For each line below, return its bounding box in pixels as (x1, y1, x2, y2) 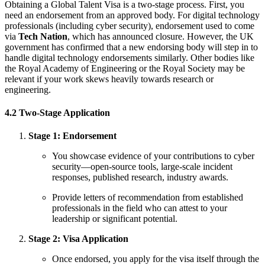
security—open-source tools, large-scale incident (52, 161, 232, 172)
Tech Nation (18, 31, 67, 41)
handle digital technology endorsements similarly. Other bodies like (5, 52, 254, 63)
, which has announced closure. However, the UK (67, 31, 254, 41)
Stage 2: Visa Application (28, 234, 128, 244)
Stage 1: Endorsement (28, 131, 117, 141)
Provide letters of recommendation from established (52, 192, 243, 203)
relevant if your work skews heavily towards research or (5, 73, 214, 84)
